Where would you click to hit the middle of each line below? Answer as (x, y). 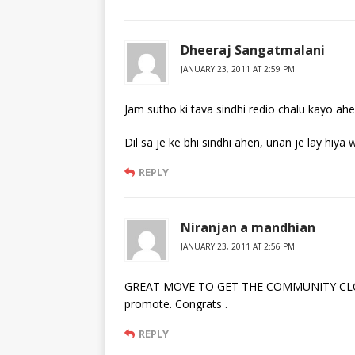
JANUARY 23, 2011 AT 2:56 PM (238, 247)
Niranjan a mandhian (248, 228)
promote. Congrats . (176, 304)
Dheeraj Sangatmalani (253, 50)
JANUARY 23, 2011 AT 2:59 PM (238, 69)
